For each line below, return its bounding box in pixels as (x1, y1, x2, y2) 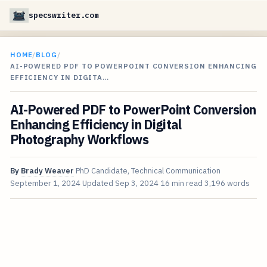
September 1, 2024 (10, 178, 80, 189)
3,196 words (204, 178, 250, 189)
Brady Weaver (20, 166, 74, 176)
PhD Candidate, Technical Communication (75, 166, 221, 176)
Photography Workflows (10, 131, 149, 148)
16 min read (160, 178, 203, 189)
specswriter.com (29, 10, 100, 20)
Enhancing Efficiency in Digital (10, 116, 182, 133)
